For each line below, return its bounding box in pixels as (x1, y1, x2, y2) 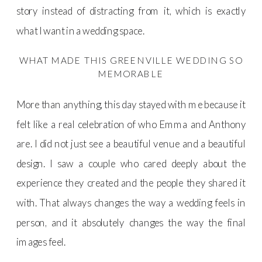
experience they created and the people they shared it (16, 177, 246, 189)
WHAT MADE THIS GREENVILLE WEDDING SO (19, 54, 243, 65)
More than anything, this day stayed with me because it (16, 98, 246, 111)
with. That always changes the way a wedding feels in (16, 196, 246, 209)
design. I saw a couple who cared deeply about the (16, 157, 246, 170)
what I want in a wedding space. (16, 24, 144, 37)
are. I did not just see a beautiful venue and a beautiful (16, 137, 246, 150)
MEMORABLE (98, 68, 164, 79)
